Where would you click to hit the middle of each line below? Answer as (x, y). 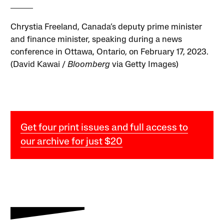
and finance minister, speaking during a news (96, 40)
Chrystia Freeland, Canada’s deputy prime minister (106, 27)
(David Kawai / (39, 65)
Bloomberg (89, 65)
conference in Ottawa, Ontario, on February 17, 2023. (110, 52)
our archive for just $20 (72, 142)
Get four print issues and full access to (104, 128)
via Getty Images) (144, 65)
